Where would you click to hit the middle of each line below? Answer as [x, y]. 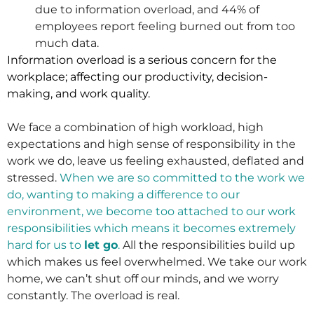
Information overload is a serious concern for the [142, 60]
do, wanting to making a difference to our [123, 195]
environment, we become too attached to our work [151, 212]
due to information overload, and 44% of [147, 10]
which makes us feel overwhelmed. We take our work [157, 262]
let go [101, 245]
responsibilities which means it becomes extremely [151, 228]
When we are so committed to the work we [182, 178]
